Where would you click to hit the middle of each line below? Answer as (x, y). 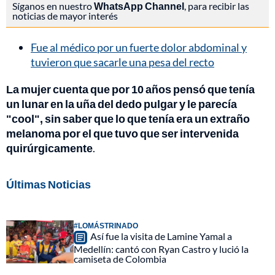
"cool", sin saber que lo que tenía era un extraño (128, 119)
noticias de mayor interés (65, 16)
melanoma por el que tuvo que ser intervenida (122, 134)
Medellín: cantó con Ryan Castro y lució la (161, 249)
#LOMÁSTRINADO (106, 226)
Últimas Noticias (48, 184)
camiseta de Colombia (120, 259)
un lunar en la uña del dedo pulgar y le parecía (122, 104)
